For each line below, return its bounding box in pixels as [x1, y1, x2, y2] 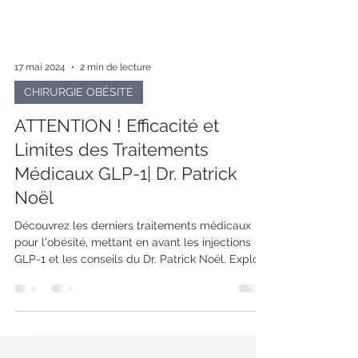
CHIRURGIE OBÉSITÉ [24, 114, 133, 127]
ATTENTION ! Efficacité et [14, 144, 219, 165]
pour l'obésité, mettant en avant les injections [14, 265, 251, 277]
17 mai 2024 [14, 90, 66, 101]
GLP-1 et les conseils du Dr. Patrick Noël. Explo [14, 281, 259, 294]
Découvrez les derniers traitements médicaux [14, 248, 251, 261]
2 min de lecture [80, 90, 151, 101]
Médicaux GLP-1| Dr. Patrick [14, 192, 237, 213]
